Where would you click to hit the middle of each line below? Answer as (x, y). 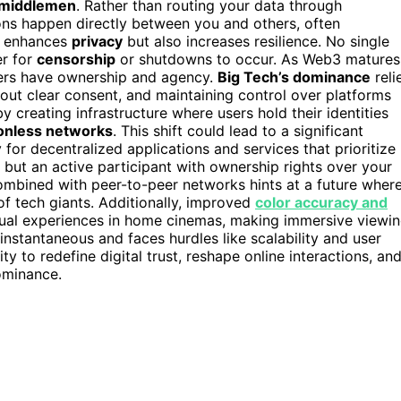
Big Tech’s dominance (294, 77)
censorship (76, 60)
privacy (97, 42)
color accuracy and (321, 203)
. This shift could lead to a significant (238, 131)
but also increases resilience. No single (256, 42)
